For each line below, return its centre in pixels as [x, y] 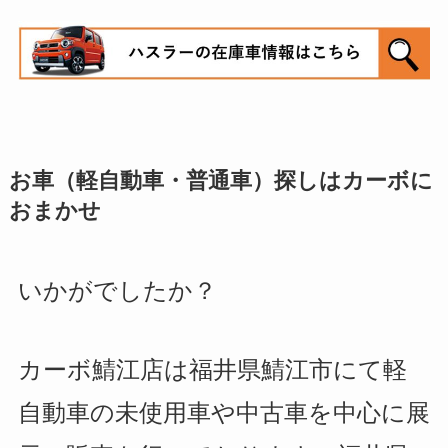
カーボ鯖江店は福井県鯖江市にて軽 [212, 370]
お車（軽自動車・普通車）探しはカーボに [220, 181]
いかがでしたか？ [117, 291]
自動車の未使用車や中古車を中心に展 [223, 413]
